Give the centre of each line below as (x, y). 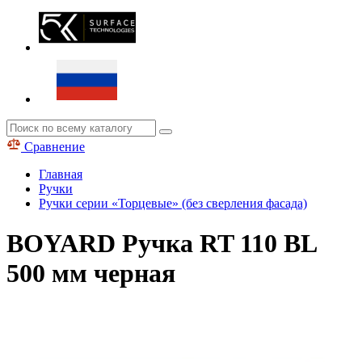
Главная (61, 175)
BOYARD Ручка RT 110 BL (161, 243)
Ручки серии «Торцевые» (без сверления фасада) (173, 204)
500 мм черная (91, 273)
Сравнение (53, 147)
